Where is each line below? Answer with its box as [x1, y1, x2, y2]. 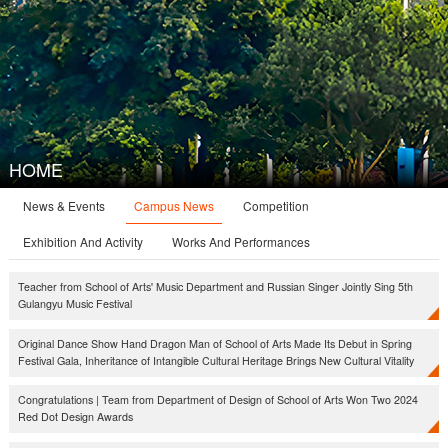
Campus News [133, 196, 214, 214]
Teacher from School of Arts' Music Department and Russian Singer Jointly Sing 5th [17, 278, 413, 294]
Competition [242, 197, 309, 215]
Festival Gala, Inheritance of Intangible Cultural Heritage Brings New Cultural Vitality [17, 352, 414, 368]
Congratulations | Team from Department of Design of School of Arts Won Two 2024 [17, 392, 418, 408]
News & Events [23, 197, 106, 215]
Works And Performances [171, 233, 310, 251]
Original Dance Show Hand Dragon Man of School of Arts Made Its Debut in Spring [17, 335, 412, 351]
